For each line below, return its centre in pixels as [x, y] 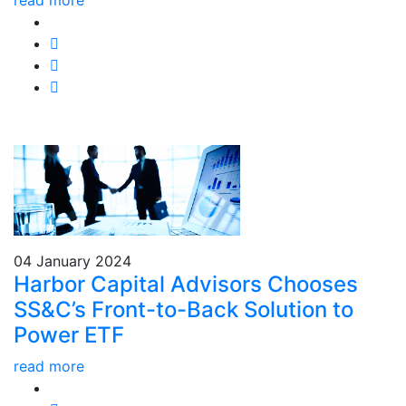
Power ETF [69, 335]
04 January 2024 [72, 261]
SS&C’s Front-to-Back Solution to [184, 309]
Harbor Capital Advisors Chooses [186, 284]
